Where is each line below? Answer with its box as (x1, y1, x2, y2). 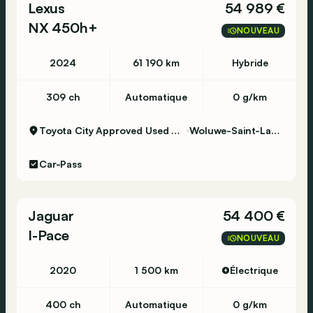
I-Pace (28, 226, 69, 244)
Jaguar (28, 207, 74, 224)
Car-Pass (39, 158, 82, 170)
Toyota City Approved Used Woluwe (171, 124, 180, 136)
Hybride (231, 57, 268, 68)
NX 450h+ (28, 19, 98, 36)
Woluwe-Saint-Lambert (271, 124, 280, 136)
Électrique (230, 264, 279, 276)
